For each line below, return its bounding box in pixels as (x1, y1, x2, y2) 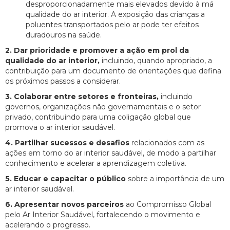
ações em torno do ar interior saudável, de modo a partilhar (5, 148, 216, 158)
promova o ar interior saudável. (5, 123, 115, 132)
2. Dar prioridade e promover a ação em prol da (5, 46, 189, 55)
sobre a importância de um (128, 174, 224, 184)
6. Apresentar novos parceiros (5, 200, 126, 209)
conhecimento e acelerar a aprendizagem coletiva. (5, 159, 186, 168)
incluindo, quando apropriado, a (102, 56, 212, 66)
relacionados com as (129, 138, 204, 148)
